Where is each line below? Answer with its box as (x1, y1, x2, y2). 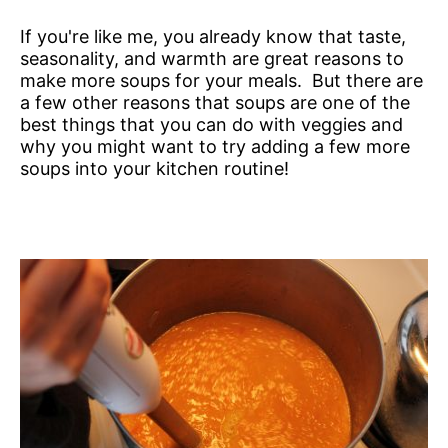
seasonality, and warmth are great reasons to (20, 47, 404, 69)
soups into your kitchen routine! (20, 157, 289, 179)
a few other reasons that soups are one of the (20, 91, 410, 113)
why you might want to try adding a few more (20, 135, 410, 157)
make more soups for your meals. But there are (20, 69, 423, 91)
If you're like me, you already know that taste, (20, 25, 406, 47)
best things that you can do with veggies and (20, 113, 403, 135)
